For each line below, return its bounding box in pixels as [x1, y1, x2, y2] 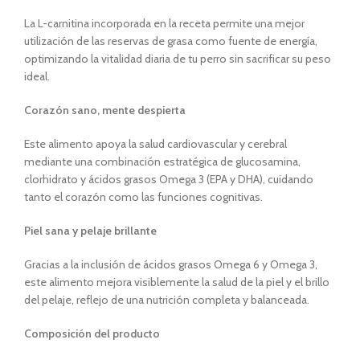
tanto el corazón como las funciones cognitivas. [24, 190, 263, 204]
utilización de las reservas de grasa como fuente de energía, [24, 34, 317, 48]
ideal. [24, 69, 50, 84]
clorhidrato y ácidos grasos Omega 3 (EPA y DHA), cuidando [24, 172, 313, 186]
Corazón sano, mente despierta [24, 103, 186, 117]
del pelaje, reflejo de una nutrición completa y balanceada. [24, 292, 309, 307]
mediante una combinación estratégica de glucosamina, [24, 154, 301, 169]
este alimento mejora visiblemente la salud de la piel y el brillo [24, 275, 329, 289]
